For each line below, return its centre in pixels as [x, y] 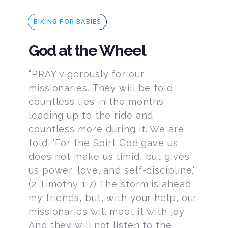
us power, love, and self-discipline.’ [112, 170]
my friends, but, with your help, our [113, 197]
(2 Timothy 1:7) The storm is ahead [110, 184]
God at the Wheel [87, 50]
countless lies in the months [96, 101]
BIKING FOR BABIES [68, 22]
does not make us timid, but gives [109, 156]
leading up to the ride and [91, 115]
